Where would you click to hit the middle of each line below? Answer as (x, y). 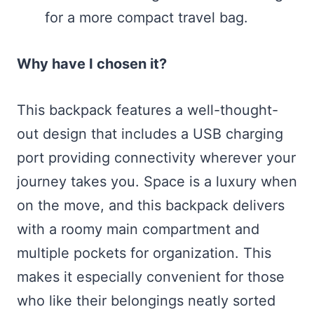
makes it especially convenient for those (151, 277)
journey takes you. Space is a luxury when (157, 182)
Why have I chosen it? (92, 64)
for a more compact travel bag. (146, 18)
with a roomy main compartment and (138, 230)
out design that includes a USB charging (150, 134)
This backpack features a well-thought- (148, 110)
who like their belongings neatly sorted (146, 301)
